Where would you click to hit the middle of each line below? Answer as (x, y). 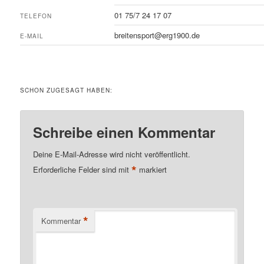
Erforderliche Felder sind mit (82, 170)
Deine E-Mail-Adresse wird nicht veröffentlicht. (112, 154)
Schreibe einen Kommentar (124, 132)
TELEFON (36, 16)
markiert (152, 170)
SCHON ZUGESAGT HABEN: (67, 90)
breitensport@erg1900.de (157, 35)
